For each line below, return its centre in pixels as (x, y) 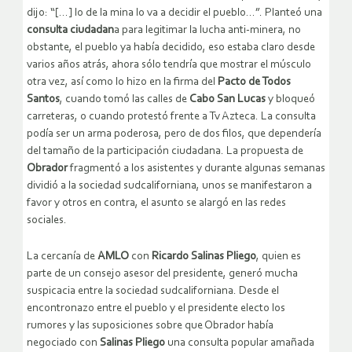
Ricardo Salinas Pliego (204, 256)
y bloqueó (290, 99)
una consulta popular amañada (240, 343)
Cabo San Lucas (227, 99)
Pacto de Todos (254, 82)
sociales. (47, 220)
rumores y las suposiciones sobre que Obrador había (150, 325)
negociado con (63, 343)
